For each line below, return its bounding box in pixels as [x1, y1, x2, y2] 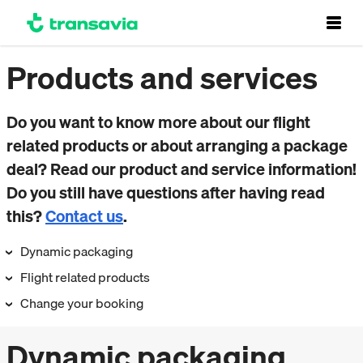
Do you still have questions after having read [6, 180, 325, 205]
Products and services [6, 53, 318, 102]
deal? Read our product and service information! [6, 156, 357, 181]
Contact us [45, 203, 123, 228]
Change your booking [18, 293, 143, 314]
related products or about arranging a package [6, 133, 348, 158]
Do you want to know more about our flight [6, 109, 310, 135]
